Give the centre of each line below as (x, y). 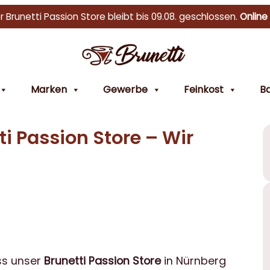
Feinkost (204, 89)
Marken (49, 89)
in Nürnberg (193, 261)
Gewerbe (125, 89)
